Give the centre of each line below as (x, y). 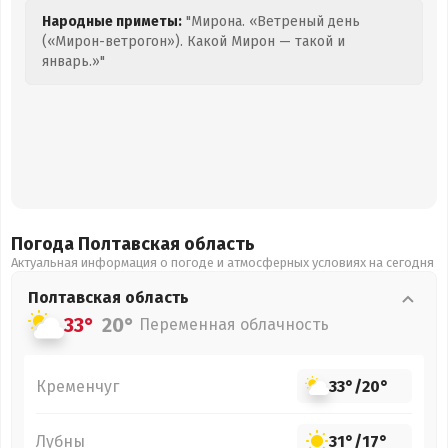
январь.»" (73, 61)
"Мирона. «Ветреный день (271, 21)
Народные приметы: (112, 21)
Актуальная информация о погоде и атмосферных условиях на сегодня (222, 262)
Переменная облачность (234, 324)
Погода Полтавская (97, 244)
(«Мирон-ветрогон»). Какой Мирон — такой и (193, 41)
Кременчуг (77, 386)
